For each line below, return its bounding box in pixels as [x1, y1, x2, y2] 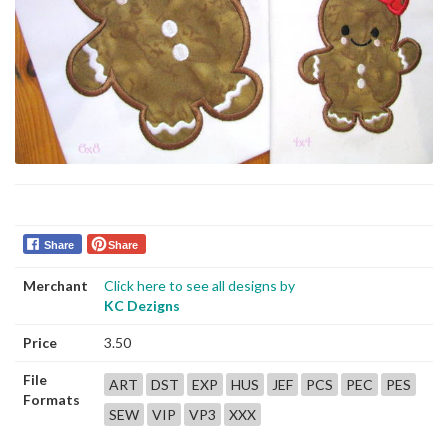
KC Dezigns [104, 296, 180, 314]
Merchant [23, 276, 88, 294]
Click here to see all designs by [104, 276, 295, 294]
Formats [23, 390, 80, 408]
